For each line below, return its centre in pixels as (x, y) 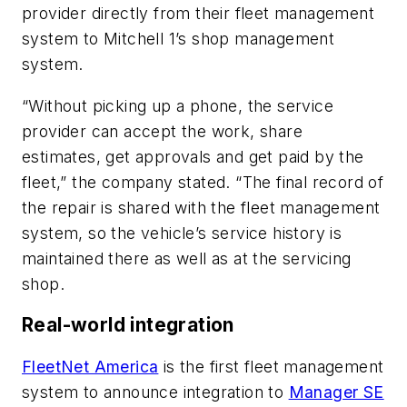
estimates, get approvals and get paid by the (193, 156)
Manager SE (336, 392)
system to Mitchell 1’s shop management (179, 39)
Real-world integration (128, 325)
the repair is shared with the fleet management (201, 207)
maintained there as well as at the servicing (187, 258)
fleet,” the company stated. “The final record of (203, 182)
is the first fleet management (271, 366)
